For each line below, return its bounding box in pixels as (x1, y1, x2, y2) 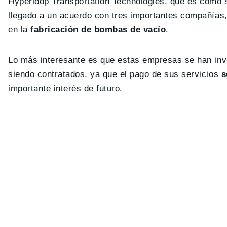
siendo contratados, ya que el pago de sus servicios (8, 69, 221, 80)
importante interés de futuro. (8, 84, 123, 94)
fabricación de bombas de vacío (30, 25, 166, 35)
